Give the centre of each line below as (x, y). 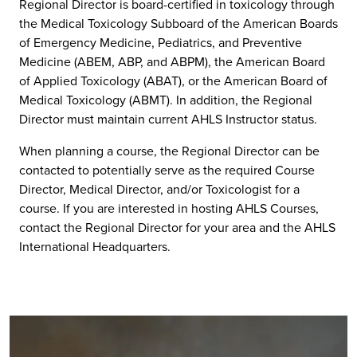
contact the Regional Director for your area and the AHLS (177, 228)
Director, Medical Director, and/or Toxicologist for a (159, 189)
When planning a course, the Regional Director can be (169, 151)
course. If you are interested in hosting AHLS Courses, (169, 208)
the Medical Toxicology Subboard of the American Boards (178, 24)
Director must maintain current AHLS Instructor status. (168, 119)
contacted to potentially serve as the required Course (167, 170)
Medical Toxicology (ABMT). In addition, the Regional (166, 100)
